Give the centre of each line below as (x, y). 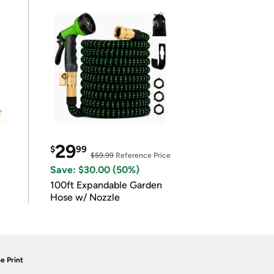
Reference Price (142, 155)
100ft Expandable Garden (106, 185)
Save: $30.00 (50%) (94, 170)
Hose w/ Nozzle (85, 197)
